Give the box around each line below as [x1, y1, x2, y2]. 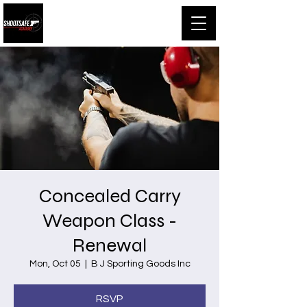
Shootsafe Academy [51, 13, 171, 32]
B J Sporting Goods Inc [90, 259, 191, 269]
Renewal [73, 234, 147, 257]
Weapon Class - [42, 209, 177, 232]
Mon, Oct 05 [29, 259, 81, 269]
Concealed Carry [38, 184, 181, 208]
